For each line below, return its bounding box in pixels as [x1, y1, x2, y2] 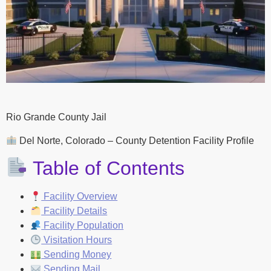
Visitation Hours [41, 235, 113, 246]
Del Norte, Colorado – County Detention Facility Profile [17, 135, 255, 146]
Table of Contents [28, 157, 185, 180]
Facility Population [41, 220, 124, 231]
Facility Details [41, 206, 108, 217]
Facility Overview [41, 191, 118, 202]
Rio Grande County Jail [6, 112, 106, 123]
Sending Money [41, 249, 112, 260]
